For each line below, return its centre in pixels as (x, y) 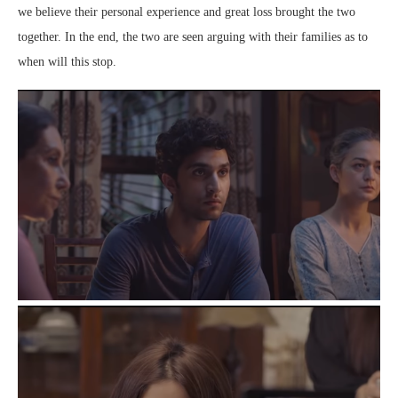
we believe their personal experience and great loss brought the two (187, 12)
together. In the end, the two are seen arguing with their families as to (193, 36)
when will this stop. (67, 61)
